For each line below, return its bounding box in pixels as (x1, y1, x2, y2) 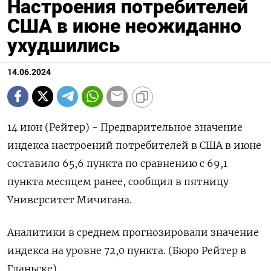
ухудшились (7, 33, 120, 57)
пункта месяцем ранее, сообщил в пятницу (7, 175, 229, 188)
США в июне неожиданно (7, 14, 241, 38)
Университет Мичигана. (7, 193, 132, 206)
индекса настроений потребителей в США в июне (7, 139, 261, 151)
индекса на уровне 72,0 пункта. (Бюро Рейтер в (7, 244, 246, 256)
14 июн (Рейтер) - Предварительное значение (7, 120, 243, 133)
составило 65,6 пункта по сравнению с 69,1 (7, 157, 227, 169)
